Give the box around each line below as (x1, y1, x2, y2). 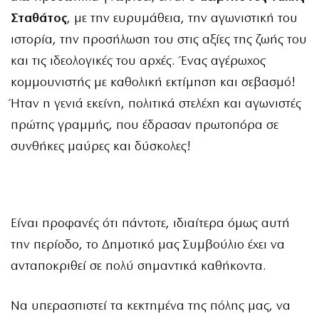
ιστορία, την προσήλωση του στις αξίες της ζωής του (11, 33, 307, 47)
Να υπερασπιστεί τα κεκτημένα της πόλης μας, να (11, 300, 291, 314)
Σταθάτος (11, 11, 67, 26)
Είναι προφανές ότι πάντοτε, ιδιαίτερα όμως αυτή (11, 216, 290, 231)
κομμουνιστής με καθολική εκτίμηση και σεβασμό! (11, 75, 296, 90)
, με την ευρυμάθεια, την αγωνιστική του (67, 11, 298, 26)
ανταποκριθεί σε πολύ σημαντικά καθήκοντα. (11, 259, 266, 273)
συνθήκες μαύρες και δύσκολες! (11, 140, 191, 154)
